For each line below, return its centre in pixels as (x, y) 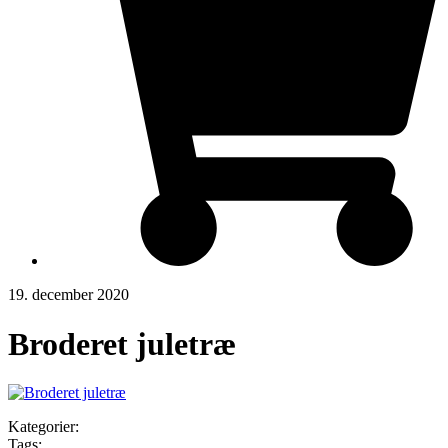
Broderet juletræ (122, 343)
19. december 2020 (68, 295)
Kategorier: (43, 427)
